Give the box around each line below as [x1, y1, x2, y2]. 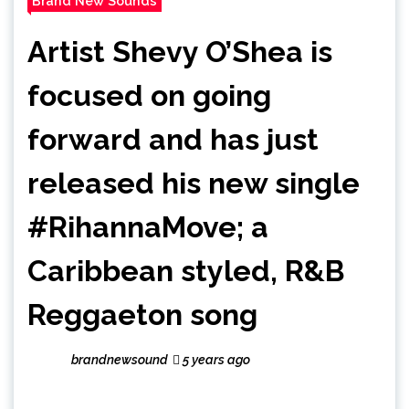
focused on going [27, 78, 271, 112]
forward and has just [27, 121, 319, 156]
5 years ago [180, 351, 250, 367]
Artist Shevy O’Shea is [27, 34, 332, 68]
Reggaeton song [27, 297, 257, 331]
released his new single [27, 165, 360, 200]
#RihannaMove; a [27, 209, 268, 244]
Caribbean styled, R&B [27, 253, 344, 288]
